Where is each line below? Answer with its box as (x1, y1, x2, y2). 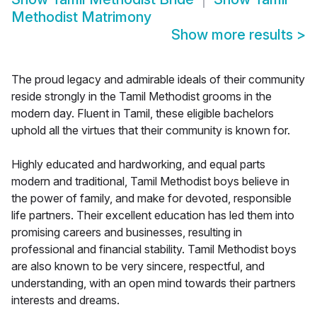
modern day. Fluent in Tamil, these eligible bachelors (11, 106, 274, 121)
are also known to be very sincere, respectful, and (11, 259, 265, 274)
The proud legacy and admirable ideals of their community (11, 72, 305, 87)
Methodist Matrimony (11, 8, 151, 26)
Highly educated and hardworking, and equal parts (11, 157, 265, 172)
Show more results (171, 26, 296, 44)
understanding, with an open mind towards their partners (11, 276, 296, 291)
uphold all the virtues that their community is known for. (11, 123, 290, 138)
